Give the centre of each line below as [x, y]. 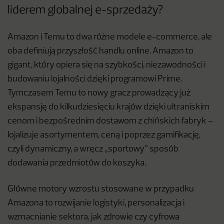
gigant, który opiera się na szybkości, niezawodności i [106, 65]
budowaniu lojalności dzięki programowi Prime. [95, 79]
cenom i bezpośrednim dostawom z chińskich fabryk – [110, 121]
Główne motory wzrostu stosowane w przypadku [101, 189]
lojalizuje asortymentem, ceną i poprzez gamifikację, [104, 135]
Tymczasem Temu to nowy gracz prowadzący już [99, 93]
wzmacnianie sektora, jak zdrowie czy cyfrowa [93, 217]
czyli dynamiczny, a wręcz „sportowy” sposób [93, 149]
